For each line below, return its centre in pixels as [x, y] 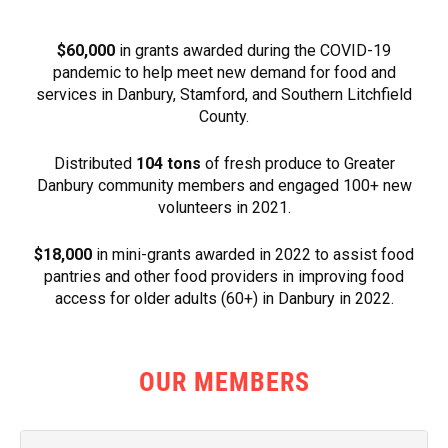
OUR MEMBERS [224, 381]
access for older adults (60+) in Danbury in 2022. [224, 298]
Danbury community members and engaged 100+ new [224, 185]
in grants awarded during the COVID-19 [253, 50]
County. [224, 116]
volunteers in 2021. [224, 207]
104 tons [168, 163]
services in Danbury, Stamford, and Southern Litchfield [224, 94]
